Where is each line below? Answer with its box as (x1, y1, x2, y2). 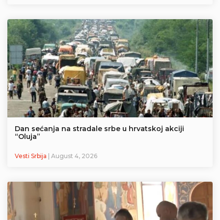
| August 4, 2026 (48, 152, 97, 160)
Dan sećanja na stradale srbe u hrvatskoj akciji (15, 124, 184, 134)
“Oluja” (15, 132, 40, 141)
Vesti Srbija (15, 152, 48, 160)
